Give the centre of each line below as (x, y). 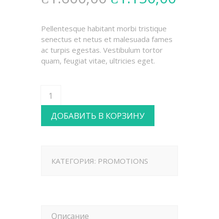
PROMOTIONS (123, 161)
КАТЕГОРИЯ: (75, 161)
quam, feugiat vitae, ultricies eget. (98, 61)
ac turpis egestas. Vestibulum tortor (102, 50)
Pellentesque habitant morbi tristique (104, 28)
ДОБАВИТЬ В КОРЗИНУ (98, 116)
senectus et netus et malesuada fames (107, 39)
